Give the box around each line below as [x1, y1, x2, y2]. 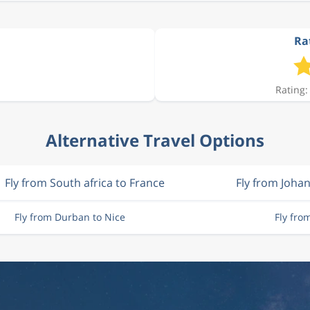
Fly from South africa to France [4, 175, 165, 190]
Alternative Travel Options [46, 129, 264, 152]
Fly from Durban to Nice [14, 210, 125, 224]
